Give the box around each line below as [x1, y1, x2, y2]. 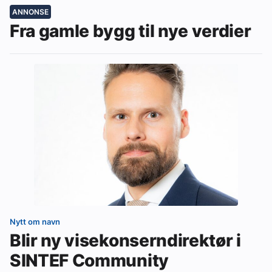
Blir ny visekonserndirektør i [10, 230, 241, 251]
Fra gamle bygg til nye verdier [10, 21, 251, 42]
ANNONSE [12, 7, 49, 17]
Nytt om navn [10, 217, 60, 227]
